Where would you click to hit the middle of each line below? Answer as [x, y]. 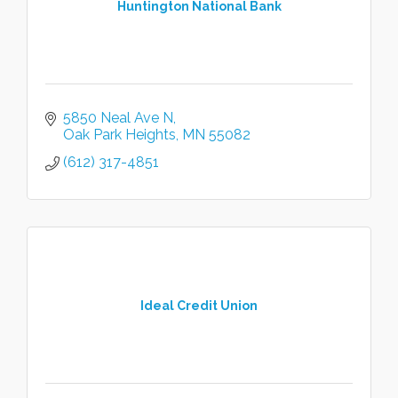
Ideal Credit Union [199, 305]
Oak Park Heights [119, 135]
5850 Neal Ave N [118, 118]
